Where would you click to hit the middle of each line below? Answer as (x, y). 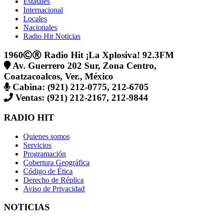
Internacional (43, 10)
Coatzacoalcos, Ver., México (59, 77)
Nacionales (40, 28)
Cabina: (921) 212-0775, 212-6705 (79, 87)
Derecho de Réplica (54, 180)
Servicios (37, 145)
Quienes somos (46, 136)
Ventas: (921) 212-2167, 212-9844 (81, 98)
